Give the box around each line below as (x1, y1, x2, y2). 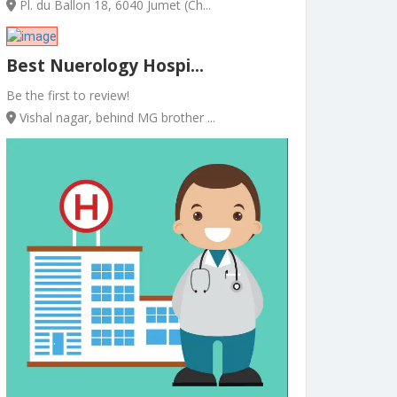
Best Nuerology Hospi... (6, 53, 204, 77)
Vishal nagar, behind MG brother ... (16, 108, 215, 126)
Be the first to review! (6, 86, 129, 104)
